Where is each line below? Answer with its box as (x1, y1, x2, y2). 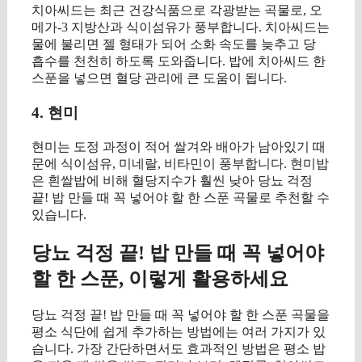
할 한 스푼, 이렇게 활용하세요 (32, 267, 288, 289)
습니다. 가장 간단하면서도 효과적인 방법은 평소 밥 (32, 342, 326, 356)
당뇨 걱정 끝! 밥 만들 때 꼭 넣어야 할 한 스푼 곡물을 (32, 308, 330, 322)
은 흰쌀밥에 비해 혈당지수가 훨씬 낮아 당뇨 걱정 (32, 173, 313, 187)
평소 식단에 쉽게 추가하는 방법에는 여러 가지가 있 (32, 325, 326, 339)
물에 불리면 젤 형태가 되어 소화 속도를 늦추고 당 (32, 37, 316, 52)
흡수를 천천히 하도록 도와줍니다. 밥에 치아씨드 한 (32, 54, 326, 69)
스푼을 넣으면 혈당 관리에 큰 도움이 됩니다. (32, 71, 287, 86)
